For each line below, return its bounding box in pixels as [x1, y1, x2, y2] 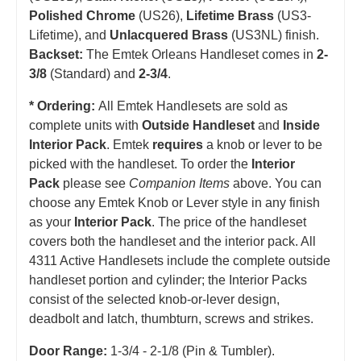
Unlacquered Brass [110, 27, 228, 42]
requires [152, 137, 203, 151]
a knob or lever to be [203, 137, 322, 151]
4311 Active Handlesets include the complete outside [29, 253, 330, 268]
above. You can [230, 176, 322, 190]
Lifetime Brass [186, 8, 274, 23]
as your [29, 214, 74, 229]
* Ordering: [29, 98, 98, 113]
